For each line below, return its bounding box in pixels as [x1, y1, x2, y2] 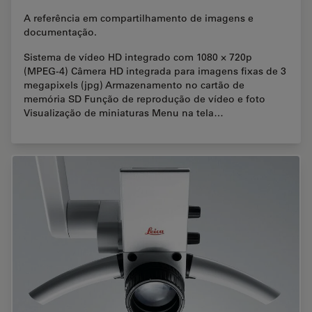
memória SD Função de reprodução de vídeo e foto [24, 92, 265, 105]
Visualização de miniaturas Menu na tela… [24, 106, 224, 119]
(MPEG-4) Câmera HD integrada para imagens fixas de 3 [24, 64, 286, 77]
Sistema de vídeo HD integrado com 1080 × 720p [24, 50, 252, 63]
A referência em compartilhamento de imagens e [24, 11, 253, 24]
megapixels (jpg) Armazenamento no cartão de [24, 78, 244, 91]
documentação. [24, 25, 97, 38]
